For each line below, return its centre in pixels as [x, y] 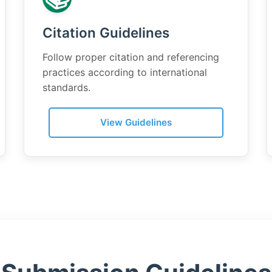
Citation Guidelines [106, 32]
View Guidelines [136, 122]
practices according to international [125, 72]
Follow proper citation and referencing [131, 57]
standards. [66, 87]
